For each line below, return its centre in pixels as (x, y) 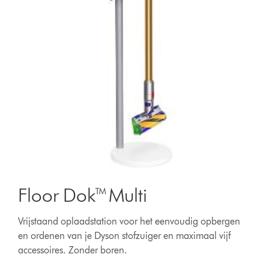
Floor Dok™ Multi (83, 195)
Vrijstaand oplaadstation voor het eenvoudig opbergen (129, 221)
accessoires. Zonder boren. (73, 250)
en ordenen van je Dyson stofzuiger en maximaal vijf (125, 236)
